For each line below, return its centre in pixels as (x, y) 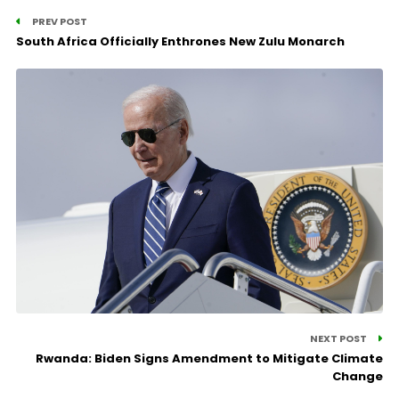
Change (358, 377)
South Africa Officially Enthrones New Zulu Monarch (180, 42)
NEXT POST (340, 339)
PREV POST (58, 22)
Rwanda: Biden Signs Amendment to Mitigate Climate (210, 359)
